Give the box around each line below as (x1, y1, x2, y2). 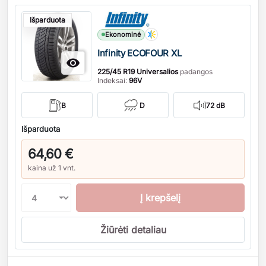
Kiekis (15, 5, 42, 17)
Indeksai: (97, 76, 129, 85)
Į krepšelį (140, 192, 180, 204)
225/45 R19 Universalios (97, 67, 178, 76)
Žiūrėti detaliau (100, 224, 166, 236)
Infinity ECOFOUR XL (97, 47, 182, 59)
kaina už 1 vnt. (28, 163, 75, 172)
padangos (178, 67, 213, 76)
